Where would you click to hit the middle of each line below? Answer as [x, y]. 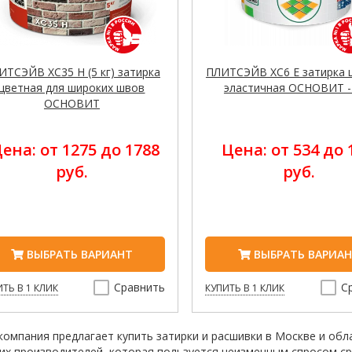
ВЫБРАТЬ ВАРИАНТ [78, 255]
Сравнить [140, 288]
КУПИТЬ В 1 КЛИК [245, 288]
